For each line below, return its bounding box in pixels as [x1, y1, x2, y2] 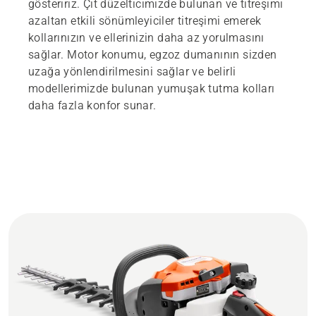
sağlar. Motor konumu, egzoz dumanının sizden [28, 48, 277, 62]
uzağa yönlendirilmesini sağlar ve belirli [28, 65, 236, 79]
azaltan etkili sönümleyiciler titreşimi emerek [28, 14, 262, 28]
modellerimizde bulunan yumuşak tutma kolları [28, 82, 275, 96]
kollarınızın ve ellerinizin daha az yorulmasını [28, 31, 265, 45]
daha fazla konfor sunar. [28, 99, 157, 113]
